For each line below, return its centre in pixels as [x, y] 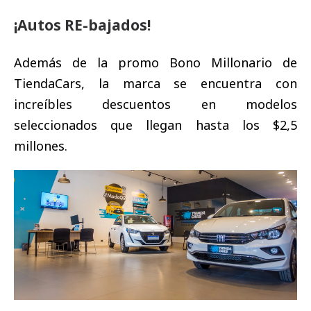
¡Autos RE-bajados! [82, 25]
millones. [41, 145]
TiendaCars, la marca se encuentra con [155, 83]
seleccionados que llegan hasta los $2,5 [155, 125]
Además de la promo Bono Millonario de [155, 62]
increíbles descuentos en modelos [155, 104]
